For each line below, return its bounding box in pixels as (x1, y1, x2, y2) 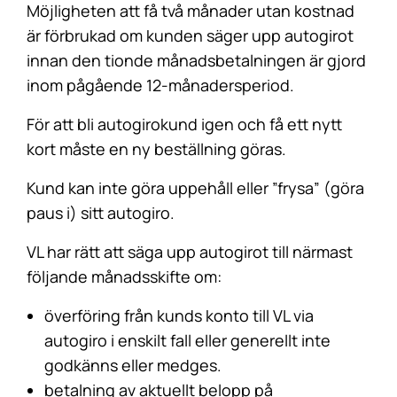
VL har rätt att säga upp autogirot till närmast (27, 241, 353, 262)
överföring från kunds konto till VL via (44, 305, 314, 326)
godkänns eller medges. (44, 354, 222, 376)
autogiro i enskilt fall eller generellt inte (44, 330, 331, 351)
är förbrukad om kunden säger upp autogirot (27, 25, 354, 46)
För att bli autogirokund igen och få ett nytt (27, 113, 342, 135)
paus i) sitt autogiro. (27, 202, 175, 223)
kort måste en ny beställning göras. (27, 138, 286, 160)
